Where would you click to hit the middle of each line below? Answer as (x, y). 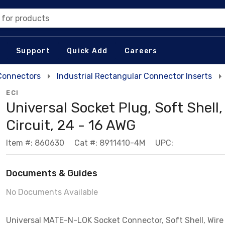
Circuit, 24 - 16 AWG (71, 125)
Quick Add (87, 51)
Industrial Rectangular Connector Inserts (134, 76)
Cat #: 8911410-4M (110, 143)
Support (33, 51)
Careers (141, 51)
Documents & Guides (52, 173)
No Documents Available (52, 192)
